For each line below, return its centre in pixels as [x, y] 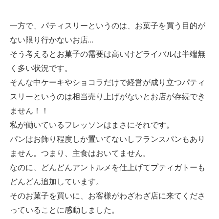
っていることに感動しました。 [64, 210]
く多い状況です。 [41, 68]
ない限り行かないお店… [51, 40]
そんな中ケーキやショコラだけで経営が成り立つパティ [107, 82]
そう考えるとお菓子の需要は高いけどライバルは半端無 [107, 54]
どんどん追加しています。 [56, 182]
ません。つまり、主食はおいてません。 [80, 153]
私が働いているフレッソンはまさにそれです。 [92, 125]
